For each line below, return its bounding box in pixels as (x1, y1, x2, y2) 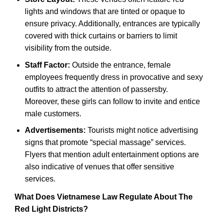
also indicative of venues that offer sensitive (24, 163, 174, 171)
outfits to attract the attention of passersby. (24, 85, 168, 93)
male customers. (24, 109, 81, 118)
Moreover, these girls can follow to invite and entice (24, 97, 200, 106)
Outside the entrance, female (70, 60, 171, 69)
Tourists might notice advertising (85, 126, 198, 135)
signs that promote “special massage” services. (24, 138, 186, 147)
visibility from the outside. (24, 44, 111, 53)
